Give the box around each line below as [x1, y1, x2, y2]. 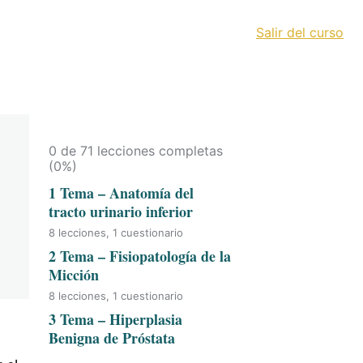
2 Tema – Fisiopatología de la [49, 246, 231, 267]
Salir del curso [256, 23, 344, 41]
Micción [49, 264, 99, 285]
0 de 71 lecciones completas [49, 143, 223, 159]
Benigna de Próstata [49, 327, 175, 348]
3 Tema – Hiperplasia [49, 309, 182, 330]
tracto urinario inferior [49, 201, 193, 222]
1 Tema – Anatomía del [49, 182, 194, 203]
